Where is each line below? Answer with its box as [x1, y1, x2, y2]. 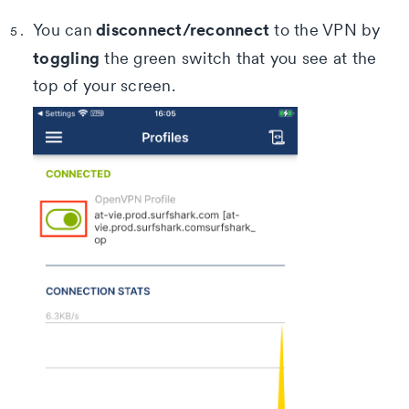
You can [33, 18, 92, 40]
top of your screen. [33, 74, 175, 96]
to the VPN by [269, 18, 381, 40]
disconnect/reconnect [91, 17, 269, 40]
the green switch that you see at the [100, 47, 377, 68]
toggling [33, 46, 100, 68]
